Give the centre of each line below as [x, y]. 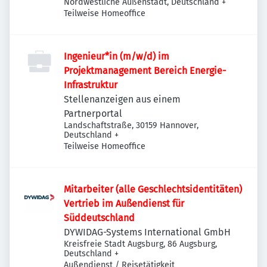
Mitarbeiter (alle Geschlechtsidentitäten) [153, 189]
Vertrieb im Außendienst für [124, 204]
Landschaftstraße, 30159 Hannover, [131, 125]
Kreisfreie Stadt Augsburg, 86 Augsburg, [140, 244]
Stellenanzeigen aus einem [122, 99]
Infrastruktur [91, 85]
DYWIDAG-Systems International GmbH [148, 232]
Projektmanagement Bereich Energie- [145, 71]
